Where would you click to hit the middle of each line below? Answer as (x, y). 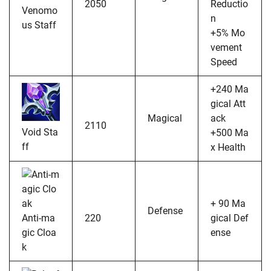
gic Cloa (39, 232)
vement (226, 47)
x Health (228, 147)
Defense (165, 211)
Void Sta (40, 132)
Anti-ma (38, 218)
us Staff (39, 25)
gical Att (228, 103)
